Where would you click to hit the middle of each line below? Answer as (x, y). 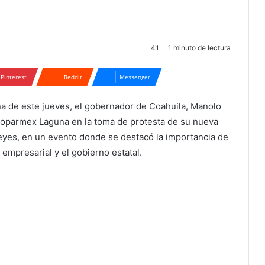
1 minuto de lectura (198, 48)
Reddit (73, 77)
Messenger (135, 77)
